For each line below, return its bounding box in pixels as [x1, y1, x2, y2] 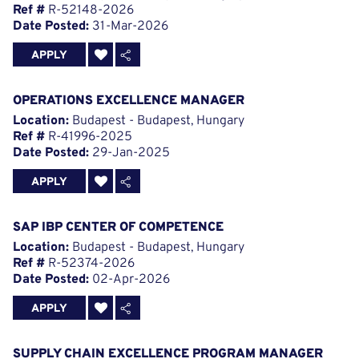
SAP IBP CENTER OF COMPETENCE [13, 220, 224, 236]
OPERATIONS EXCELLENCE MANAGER [13, 93, 244, 110]
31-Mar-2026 [89, 18, 168, 35]
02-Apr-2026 [89, 272, 170, 288]
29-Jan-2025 [89, 145, 170, 162]
